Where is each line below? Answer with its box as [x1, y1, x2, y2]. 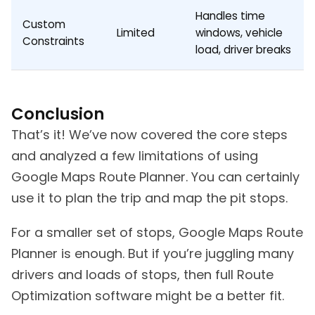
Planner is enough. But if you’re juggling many [11, 245, 294, 263]
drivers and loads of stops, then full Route [11, 266, 274, 284]
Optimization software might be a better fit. [11, 287, 284, 305]
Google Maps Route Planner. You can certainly [11, 168, 300, 186]
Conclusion [11, 103, 104, 126]
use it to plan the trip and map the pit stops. [11, 189, 288, 207]
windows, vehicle [195, 25, 283, 40]
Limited [117, 25, 155, 40]
